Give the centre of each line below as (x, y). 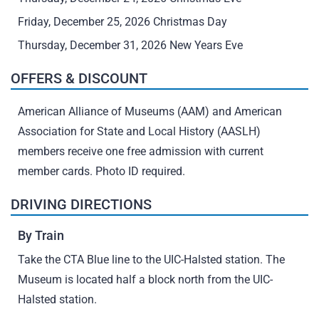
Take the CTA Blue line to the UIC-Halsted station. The (151, 260)
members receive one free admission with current (141, 151)
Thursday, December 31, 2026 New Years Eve (130, 45)
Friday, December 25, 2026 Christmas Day (122, 22)
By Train (41, 235)
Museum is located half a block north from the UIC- (145, 279)
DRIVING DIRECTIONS (81, 204)
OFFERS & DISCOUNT (79, 78)
